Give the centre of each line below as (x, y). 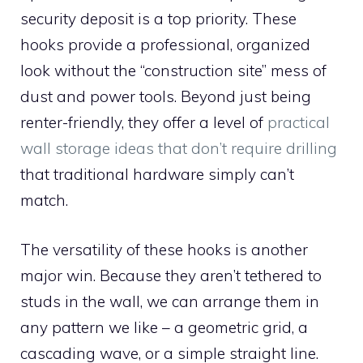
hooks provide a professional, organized (165, 45)
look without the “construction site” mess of (173, 71)
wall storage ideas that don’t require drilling (179, 149)
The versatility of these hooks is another (164, 249)
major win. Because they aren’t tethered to (171, 275)
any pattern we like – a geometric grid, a (164, 327)
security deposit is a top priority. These (158, 19)
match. (44, 201)
